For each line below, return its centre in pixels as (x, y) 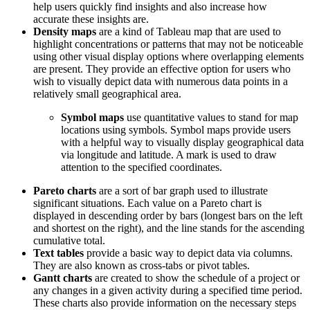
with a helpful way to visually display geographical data (182, 143)
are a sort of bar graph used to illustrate (182, 191)
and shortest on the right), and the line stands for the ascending (169, 228)
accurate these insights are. (91, 19)
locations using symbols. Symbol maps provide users (176, 130)
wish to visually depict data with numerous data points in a (161, 82)
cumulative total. (69, 241)
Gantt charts (63, 278)
